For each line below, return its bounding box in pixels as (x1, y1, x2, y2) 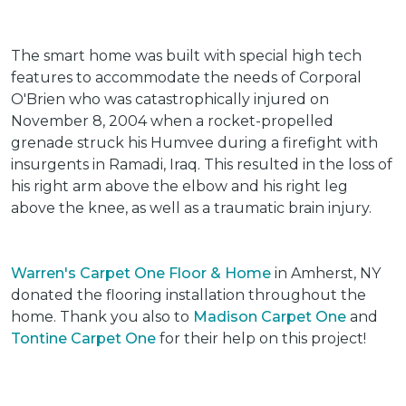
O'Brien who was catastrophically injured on (11, 91, 329, 108)
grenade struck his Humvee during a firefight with (11, 134, 378, 151)
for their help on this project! (156, 330, 366, 347)
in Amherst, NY (271, 265, 381, 282)
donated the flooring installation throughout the (11, 286, 366, 304)
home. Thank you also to (11, 308, 193, 325)
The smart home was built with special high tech (11, 47, 362, 64)
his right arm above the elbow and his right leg (11, 178, 348, 195)
